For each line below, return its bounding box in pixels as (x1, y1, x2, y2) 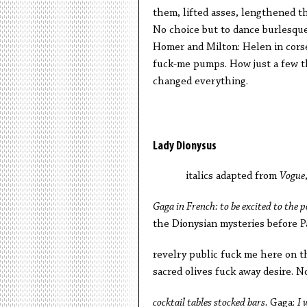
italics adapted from (152, 171, 280, 182)
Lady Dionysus (152, 140, 219, 153)
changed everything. (152, 76, 248, 87)
